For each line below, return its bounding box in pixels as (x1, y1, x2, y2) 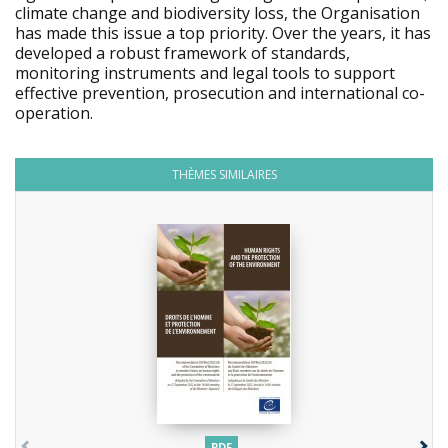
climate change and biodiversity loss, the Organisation (15, 2, 420, 24)
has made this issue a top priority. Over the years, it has (15, 22, 431, 44)
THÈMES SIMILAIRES (171, 166, 277, 183)
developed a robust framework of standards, (15, 42, 350, 64)
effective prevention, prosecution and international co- (15, 82, 425, 104)
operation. (15, 102, 93, 124)
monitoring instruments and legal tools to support (15, 62, 395, 84)
